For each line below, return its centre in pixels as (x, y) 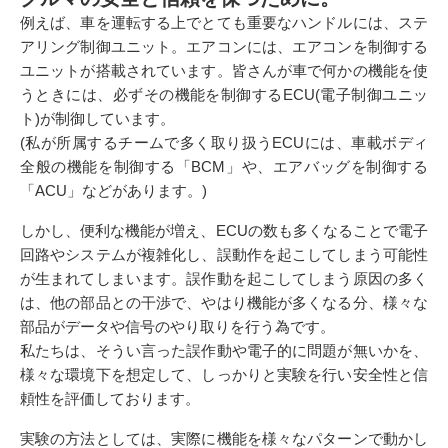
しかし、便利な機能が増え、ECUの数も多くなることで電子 (224, 231)
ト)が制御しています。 (97, 119)
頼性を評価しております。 (110, 399)
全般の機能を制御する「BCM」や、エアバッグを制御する (224, 167)
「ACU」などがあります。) (113, 191)
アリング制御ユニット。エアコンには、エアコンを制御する (224, 47)
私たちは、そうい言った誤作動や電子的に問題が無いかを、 (224, 351)
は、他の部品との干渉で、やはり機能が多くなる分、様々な (224, 303)
